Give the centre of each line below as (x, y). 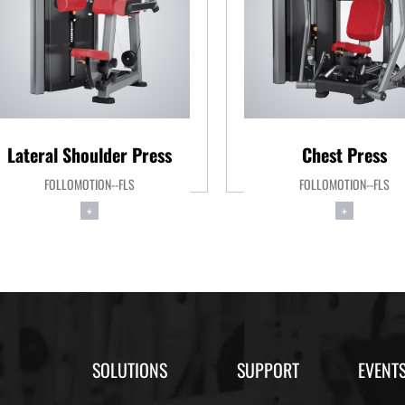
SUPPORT (268, 369)
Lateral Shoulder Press (90, 154)
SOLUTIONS (130, 369)
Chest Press (345, 154)
